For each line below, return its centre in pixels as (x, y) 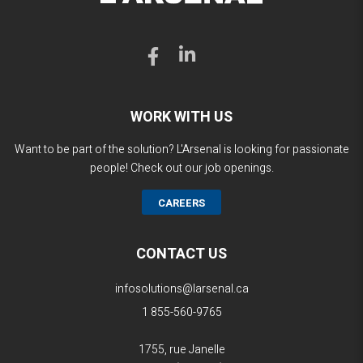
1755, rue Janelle (181, 350)
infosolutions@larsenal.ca (181, 289)
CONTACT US (181, 254)
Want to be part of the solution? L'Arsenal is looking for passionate (181, 150)
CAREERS (181, 203)
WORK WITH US (181, 117)
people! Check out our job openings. (181, 169)
